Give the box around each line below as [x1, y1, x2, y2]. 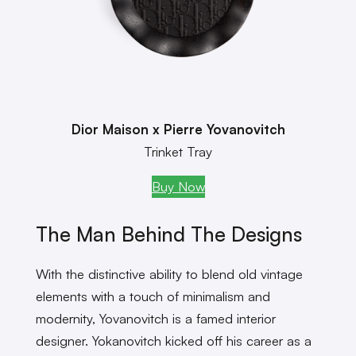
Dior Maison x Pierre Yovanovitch [71, 120, 285, 137]
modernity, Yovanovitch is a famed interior [35, 310, 276, 327]
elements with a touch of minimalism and [35, 288, 270, 305]
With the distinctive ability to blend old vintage [35, 265, 303, 283]
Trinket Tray [144, 142, 212, 160]
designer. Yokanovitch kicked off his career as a [35, 332, 311, 350]
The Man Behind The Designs [35, 222, 302, 247]
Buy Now [151, 177, 205, 195]
